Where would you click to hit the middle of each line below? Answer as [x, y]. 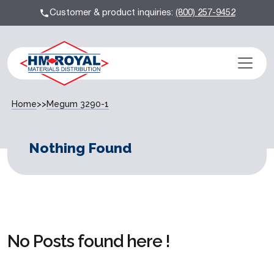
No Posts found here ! [89, 241]
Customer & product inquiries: [112, 13]
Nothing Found [80, 147]
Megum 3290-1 [78, 104]
